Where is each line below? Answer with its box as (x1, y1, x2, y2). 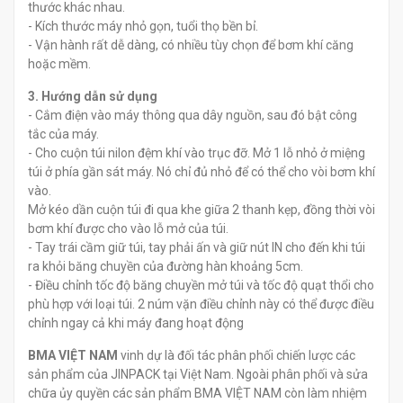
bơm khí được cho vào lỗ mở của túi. (28, 220, 228, 236)
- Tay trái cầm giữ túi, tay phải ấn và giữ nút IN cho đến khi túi (28, 239, 365, 255)
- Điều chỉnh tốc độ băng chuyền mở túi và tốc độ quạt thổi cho (28, 277, 374, 292)
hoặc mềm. (28, 56, 91, 71)
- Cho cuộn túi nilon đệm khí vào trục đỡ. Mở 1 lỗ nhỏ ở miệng (28, 145, 365, 160)
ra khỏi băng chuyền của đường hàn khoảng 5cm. (28, 258, 303, 273)
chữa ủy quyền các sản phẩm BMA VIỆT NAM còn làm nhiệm (28, 385, 367, 400)
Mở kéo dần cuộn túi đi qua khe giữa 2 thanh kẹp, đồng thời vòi (28, 201, 375, 217)
